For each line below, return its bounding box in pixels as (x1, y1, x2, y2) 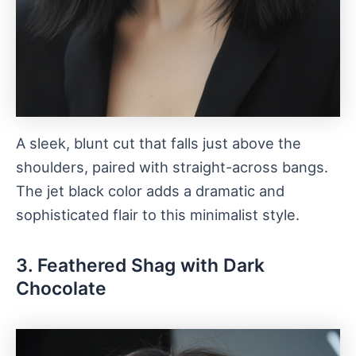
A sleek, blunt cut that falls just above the (16, 134, 301, 153)
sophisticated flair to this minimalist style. (16, 206, 300, 224)
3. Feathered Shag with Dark (16, 253, 265, 277)
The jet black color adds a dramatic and (16, 182, 284, 200)
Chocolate (16, 277, 106, 300)
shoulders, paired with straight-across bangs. (16, 158, 328, 176)
